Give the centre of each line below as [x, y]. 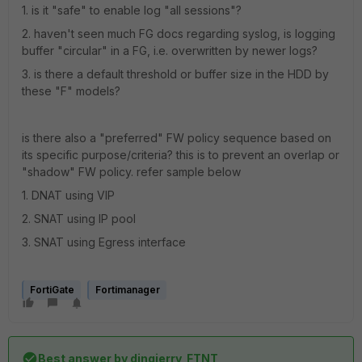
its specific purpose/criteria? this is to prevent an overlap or [181, 155]
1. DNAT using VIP [68, 195]
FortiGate [52, 290]
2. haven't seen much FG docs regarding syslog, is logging [179, 34]
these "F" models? [71, 91]
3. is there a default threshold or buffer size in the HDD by [175, 74]
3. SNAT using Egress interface [104, 242]
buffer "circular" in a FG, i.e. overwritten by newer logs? [170, 51]
